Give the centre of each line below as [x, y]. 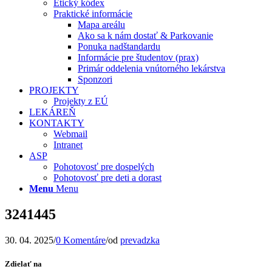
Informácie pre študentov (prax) [138, 57]
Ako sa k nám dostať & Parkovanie [145, 36]
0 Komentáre [81, 240]
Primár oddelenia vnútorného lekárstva [151, 68]
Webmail [70, 134]
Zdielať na [23, 263]
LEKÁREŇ [53, 112]
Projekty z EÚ [81, 101]
